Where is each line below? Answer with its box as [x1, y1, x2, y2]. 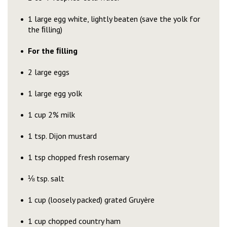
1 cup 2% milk [28, 109, 75, 120]
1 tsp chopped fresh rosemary [28, 152, 129, 162]
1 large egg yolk [28, 88, 82, 98]
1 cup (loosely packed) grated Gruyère [28, 195, 155, 205]
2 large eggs [28, 67, 69, 77]
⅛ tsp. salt [28, 173, 64, 183]
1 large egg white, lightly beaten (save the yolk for [28, 14, 200, 24]
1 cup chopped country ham [28, 216, 121, 226]
